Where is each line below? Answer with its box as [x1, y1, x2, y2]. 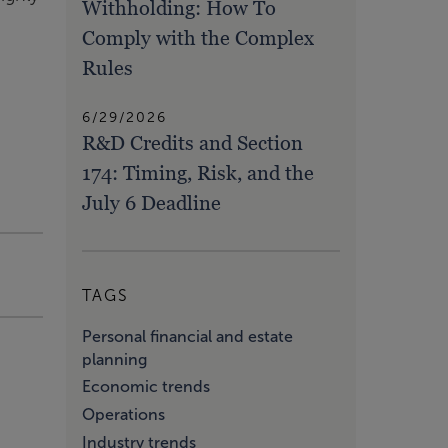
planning [82, 350, 147, 368]
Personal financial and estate [82, 327, 293, 345]
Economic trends [82, 378, 210, 396]
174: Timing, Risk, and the [82, 160, 314, 185]
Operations [82, 406, 165, 423]
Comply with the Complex [82, 25, 314, 50]
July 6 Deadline [82, 190, 221, 215]
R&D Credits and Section [82, 130, 303, 155]
